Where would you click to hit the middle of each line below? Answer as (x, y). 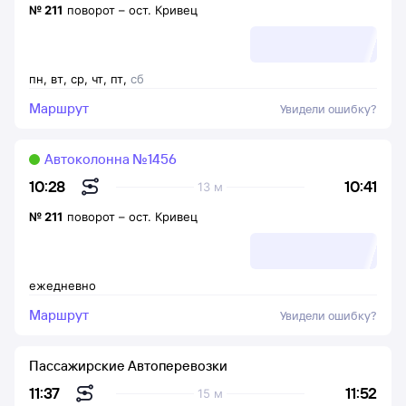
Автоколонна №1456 (111, 159)
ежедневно (63, 285)
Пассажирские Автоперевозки (128, 366)
